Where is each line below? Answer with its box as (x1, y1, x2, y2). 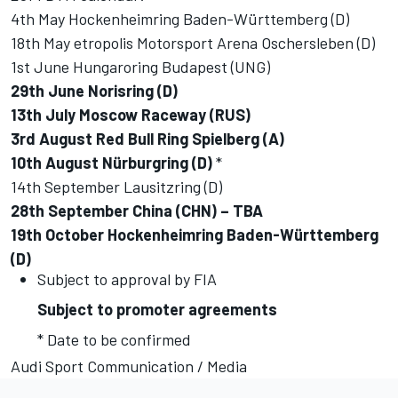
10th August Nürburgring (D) (11, 153, 216, 173)
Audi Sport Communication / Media (11, 356, 247, 377)
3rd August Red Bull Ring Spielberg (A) (11, 129, 284, 149)
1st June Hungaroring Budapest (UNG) (11, 57, 270, 77)
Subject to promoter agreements (37, 299, 277, 320)
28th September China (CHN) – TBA (11, 201, 263, 221)
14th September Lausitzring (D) (11, 177, 222, 197)
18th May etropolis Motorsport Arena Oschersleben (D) (11, 33, 375, 53)
